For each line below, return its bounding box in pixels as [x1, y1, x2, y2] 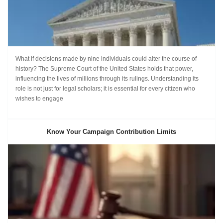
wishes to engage [15, 95, 63, 102]
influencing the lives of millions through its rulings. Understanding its [15, 75, 199, 82]
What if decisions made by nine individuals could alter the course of [15, 55, 197, 62]
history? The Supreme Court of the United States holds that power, [15, 65, 193, 72]
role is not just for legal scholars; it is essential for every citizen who [15, 85, 195, 92]
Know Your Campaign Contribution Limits [47, 128, 176, 135]
